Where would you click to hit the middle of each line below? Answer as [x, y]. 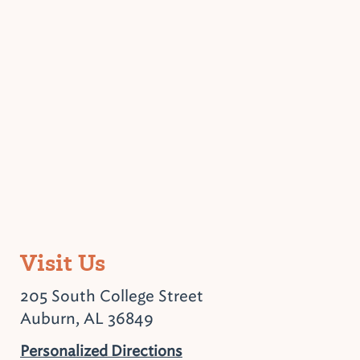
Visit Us [63, 262]
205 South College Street [112, 296]
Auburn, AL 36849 [87, 318]
